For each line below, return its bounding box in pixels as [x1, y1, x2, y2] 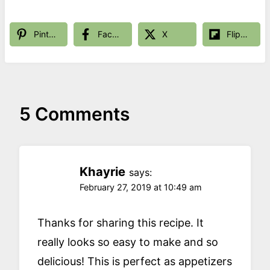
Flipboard [240, 28, 248, 39]
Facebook [112, 28, 120, 39]
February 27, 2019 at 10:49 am [80, 182, 202, 193]
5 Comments [19, 103, 130, 125]
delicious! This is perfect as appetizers [37, 254, 232, 268]
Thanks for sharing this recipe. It [37, 216, 204, 229]
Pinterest [48, 28, 56, 39]
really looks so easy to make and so [37, 235, 218, 248]
